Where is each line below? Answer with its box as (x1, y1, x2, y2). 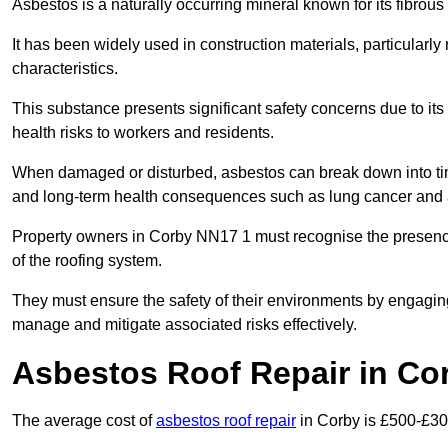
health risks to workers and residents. (12, 124, 274, 142)
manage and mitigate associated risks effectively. (12, 316, 357, 334)
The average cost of (12, 412, 156, 430)
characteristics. (12, 60, 122, 78)
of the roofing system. (12, 252, 162, 270)
